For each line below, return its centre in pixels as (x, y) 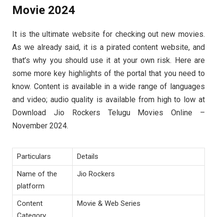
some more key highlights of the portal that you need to (108, 73)
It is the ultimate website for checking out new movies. (108, 34)
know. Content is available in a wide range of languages (108, 86)
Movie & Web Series (109, 204)
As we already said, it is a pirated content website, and (108, 47)
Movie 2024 (44, 10)
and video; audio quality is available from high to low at (108, 99)
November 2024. (40, 125)
